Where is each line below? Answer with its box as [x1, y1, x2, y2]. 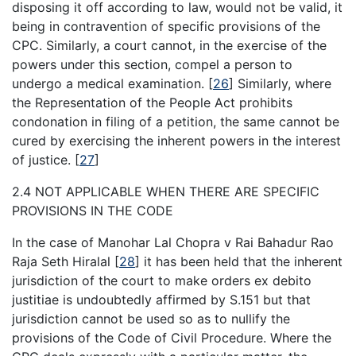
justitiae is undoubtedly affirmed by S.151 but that [12, 291, 311, 308]
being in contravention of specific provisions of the [12, 17, 320, 34]
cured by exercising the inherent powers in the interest [12, 132, 341, 149]
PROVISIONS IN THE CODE [12, 202, 173, 219]
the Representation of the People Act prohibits [12, 94, 292, 110]
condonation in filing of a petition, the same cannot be [12, 113, 339, 130]
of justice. [12, 151, 75, 168]
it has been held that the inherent [140, 253, 342, 269]
